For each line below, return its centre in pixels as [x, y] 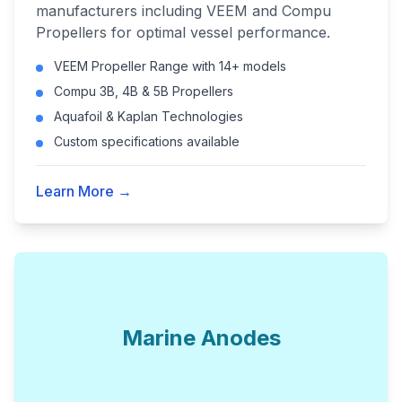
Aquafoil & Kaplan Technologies [149, 116]
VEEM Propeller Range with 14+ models [170, 66]
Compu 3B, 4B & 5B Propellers [144, 91]
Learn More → [84, 191]
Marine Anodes [201, 338]
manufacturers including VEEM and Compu [184, 11]
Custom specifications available [147, 141]
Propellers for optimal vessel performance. [183, 32]
